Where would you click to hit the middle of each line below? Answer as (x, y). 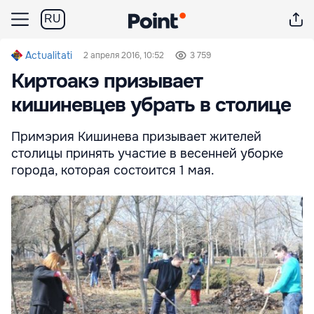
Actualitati (49, 55)
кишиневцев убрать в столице (151, 105)
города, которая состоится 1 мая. (113, 170)
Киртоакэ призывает (107, 81)
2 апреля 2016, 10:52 (124, 55)
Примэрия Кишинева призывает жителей (136, 137)
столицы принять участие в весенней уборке (147, 153)
